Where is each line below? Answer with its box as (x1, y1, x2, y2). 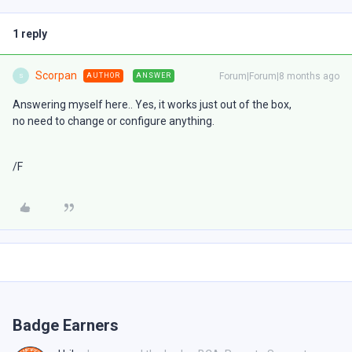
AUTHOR (86, 71, 120, 79)
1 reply (13, 27, 47, 40)
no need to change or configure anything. (13, 115, 214, 127)
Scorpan (35, 69, 77, 82)
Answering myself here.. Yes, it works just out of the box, (13, 98, 291, 111)
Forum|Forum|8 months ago (219, 71, 339, 82)
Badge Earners (13, 316, 119, 335)
